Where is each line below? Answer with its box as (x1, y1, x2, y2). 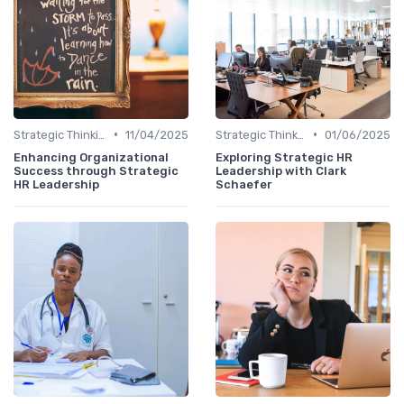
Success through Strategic (14, 163, 179, 178)
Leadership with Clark (216, 163, 346, 178)
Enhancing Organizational (14, 150, 169, 164)
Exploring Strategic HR (216, 150, 353, 164)
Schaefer (216, 177, 272, 191)
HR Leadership (14, 177, 99, 191)
